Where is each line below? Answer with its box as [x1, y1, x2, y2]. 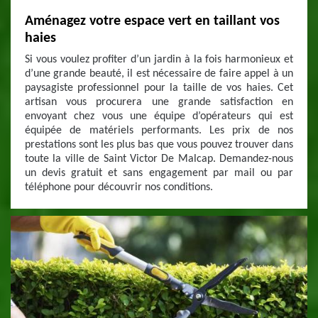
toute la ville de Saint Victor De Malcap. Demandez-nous [25, 153, 293, 165]
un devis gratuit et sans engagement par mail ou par [25, 168, 293, 179]
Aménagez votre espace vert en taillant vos [25, 14, 280, 28]
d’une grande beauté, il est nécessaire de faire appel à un [25, 68, 293, 79]
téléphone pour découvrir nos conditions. [25, 182, 213, 193]
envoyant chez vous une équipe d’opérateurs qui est [25, 111, 293, 122]
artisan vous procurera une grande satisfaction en [25, 97, 293, 108]
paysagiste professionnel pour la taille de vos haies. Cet [25, 82, 293, 94]
